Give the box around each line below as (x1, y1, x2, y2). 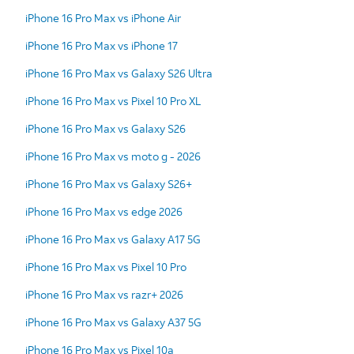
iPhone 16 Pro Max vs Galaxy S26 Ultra (25, 65, 213, 81)
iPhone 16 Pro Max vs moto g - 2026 (25, 148, 201, 164)
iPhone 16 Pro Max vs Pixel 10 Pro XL (25, 92, 201, 108)
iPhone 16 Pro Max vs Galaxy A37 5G (25, 314, 201, 330)
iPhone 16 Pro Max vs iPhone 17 (25, 37, 178, 53)
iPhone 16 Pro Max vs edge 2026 (25, 203, 183, 219)
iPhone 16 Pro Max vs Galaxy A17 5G (25, 231, 201, 247)
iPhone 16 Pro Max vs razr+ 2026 (25, 286, 183, 302)
